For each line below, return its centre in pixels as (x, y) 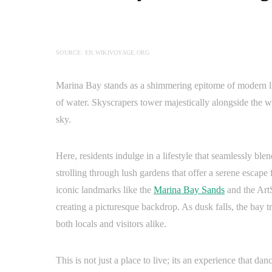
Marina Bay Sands (189, 190)
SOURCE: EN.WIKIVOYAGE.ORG (103, 53)
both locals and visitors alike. (111, 224)
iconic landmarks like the (105, 190)
